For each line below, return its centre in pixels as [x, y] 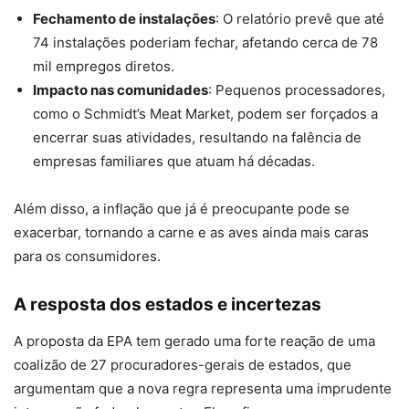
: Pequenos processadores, [297, 89]
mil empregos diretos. [104, 66]
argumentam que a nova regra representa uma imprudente [203, 388]
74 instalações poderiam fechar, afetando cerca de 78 [205, 42]
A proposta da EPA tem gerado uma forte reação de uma [194, 341]
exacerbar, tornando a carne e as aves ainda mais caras [191, 232]
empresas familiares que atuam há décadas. [174, 161]
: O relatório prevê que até [300, 18]
